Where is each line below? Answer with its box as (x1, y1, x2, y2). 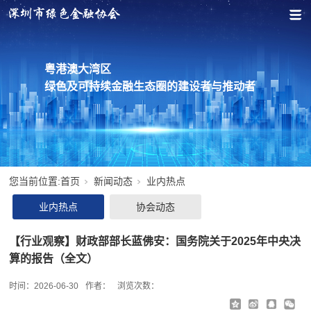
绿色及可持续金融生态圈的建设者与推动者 (44, 81, 255, 92)
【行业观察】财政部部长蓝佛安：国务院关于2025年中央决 (9, 235, 301, 247)
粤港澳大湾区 (44, 63, 111, 75)
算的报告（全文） (9, 252, 99, 264)
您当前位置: (9, 175, 61, 187)
